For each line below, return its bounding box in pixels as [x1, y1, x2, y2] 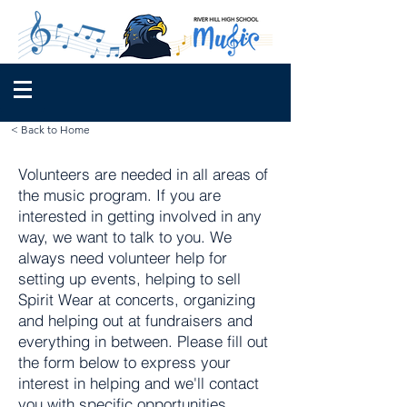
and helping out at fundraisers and [18, 311, 253, 330]
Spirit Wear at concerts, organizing [18, 290, 255, 309]
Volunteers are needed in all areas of [18, 164, 268, 184]
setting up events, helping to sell [18, 269, 241, 288]
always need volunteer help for [18, 248, 227, 267]
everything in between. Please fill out [18, 332, 268, 351]
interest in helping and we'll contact [18, 373, 259, 392]
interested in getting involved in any [18, 206, 262, 225]
